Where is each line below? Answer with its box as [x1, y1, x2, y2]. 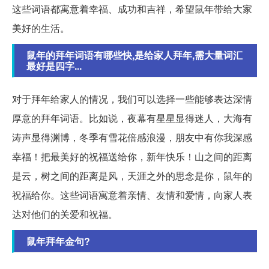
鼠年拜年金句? [26, 234, 90, 249]
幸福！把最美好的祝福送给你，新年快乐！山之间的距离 [12, 150, 252, 164]
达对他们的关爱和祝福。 [12, 207, 118, 222]
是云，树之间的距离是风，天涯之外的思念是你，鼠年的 [12, 169, 252, 183]
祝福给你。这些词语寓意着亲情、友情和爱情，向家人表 [12, 188, 252, 202]
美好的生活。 [12, 21, 70, 35]
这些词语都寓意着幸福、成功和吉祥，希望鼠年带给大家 [12, 2, 252, 16]
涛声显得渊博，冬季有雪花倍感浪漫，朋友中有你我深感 [12, 130, 252, 145]
